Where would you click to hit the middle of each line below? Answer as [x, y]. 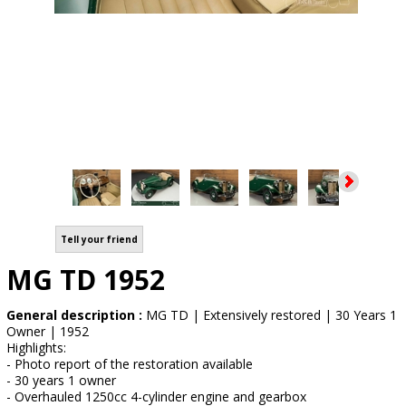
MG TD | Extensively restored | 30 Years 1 [271, 315]
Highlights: [36, 348]
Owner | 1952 [48, 331]
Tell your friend [99, 239]
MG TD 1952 [86, 280]
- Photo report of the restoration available [130, 364]
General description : [76, 315]
